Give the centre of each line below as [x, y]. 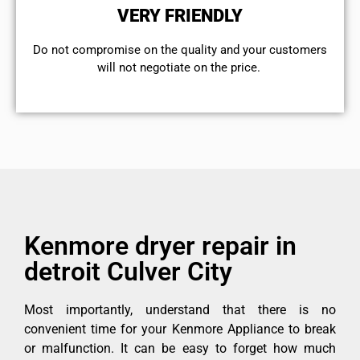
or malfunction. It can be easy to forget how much [180, 348]
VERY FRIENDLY [180, 16]
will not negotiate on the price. [180, 68]
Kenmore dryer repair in [160, 245]
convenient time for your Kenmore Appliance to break [180, 329]
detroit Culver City [128, 271]
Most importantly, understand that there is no [180, 309]
